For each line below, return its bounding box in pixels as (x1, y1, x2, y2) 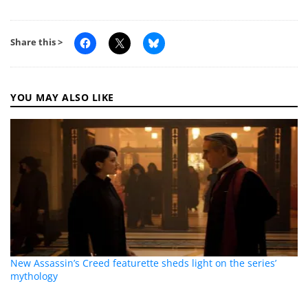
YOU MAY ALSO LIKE (10, 91, 114, 104)
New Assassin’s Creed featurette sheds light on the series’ (10, 256, 277, 270)
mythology (10, 269, 58, 283)
